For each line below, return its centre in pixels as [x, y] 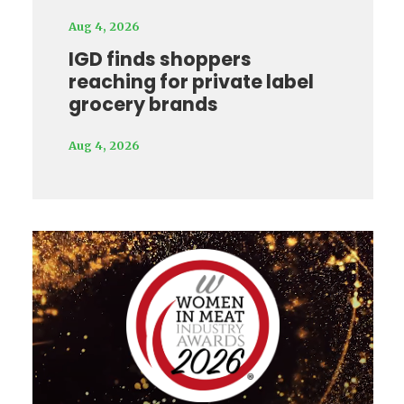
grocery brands [143, 105]
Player [231, 266]
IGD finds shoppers [160, 60]
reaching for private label [191, 82]
